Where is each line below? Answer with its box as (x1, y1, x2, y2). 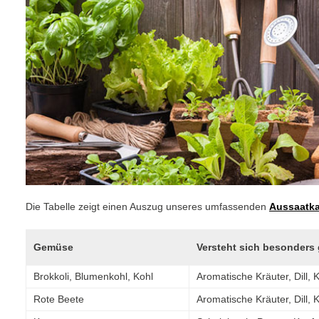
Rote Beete (33, 293, 84, 305)
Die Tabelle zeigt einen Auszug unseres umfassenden (26, 200, 269, 212)
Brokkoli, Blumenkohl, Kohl (33, 270, 153, 282)
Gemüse (33, 241, 73, 253)
